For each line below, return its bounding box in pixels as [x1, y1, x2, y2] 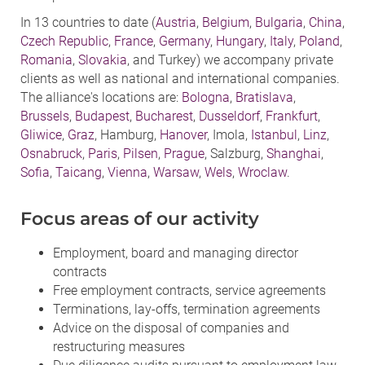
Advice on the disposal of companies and [53, 319, 289, 336]
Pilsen [123, 145, 158, 161]
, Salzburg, [204, 145, 266, 161]
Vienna [108, 164, 147, 180]
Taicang [55, 164, 102, 180]
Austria [156, 14, 196, 30]
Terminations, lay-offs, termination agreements [53, 301, 320, 317]
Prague [164, 145, 204, 161]
